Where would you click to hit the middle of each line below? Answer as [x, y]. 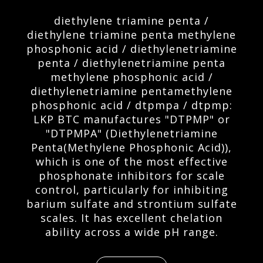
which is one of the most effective [131, 161]
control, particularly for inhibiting [131, 190]
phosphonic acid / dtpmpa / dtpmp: [131, 105]
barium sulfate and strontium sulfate [131, 204]
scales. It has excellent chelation [131, 218]
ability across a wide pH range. [131, 232]
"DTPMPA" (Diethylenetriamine [131, 133]
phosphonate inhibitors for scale [131, 176]
